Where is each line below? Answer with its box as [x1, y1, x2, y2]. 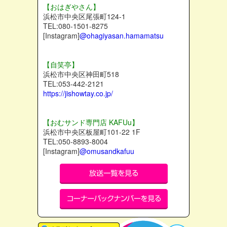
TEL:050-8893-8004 [43, 136, 108, 147]
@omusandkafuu [80, 146, 134, 157]
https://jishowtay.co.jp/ [43, 88, 113, 99]
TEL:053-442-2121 [43, 79, 104, 89]
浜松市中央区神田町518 [43, 69, 119, 80]
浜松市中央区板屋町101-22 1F [43, 127, 140, 137]
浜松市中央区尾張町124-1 [43, 11, 126, 22]
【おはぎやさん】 [43, 2, 100, 12]
